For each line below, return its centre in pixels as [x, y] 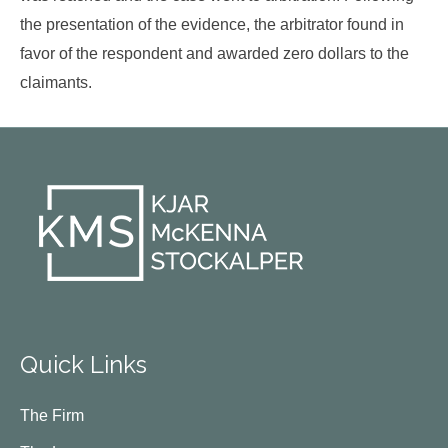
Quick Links [83, 364]
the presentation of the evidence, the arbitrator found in [212, 24]
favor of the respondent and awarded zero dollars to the [214, 53]
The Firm [52, 415]
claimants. [56, 82]
